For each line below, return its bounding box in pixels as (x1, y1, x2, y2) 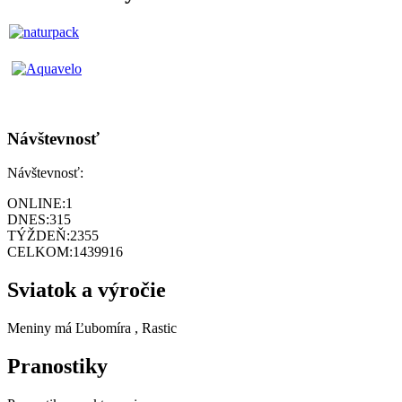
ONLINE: (7, 196, 66, 212)
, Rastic (135, 320, 177, 336)
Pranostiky (7, 354, 108, 379)
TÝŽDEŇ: (7, 228, 70, 244)
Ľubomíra (75, 320, 131, 336)
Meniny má (7, 320, 75, 336)
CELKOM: (7, 244, 73, 260)
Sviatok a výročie (7, 278, 166, 302)
